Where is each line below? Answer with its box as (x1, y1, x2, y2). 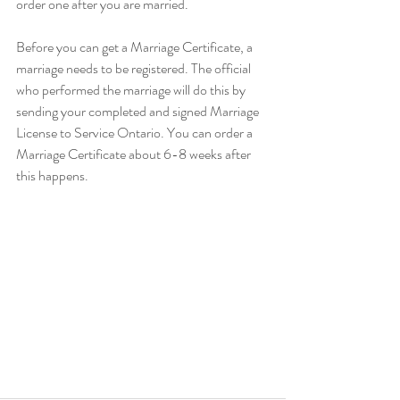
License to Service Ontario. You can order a (16, 122, 255, 143)
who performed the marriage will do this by (16, 79, 248, 100)
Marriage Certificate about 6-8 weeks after (16, 144, 254, 164)
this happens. (16, 165, 88, 186)
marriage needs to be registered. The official (16, 58, 254, 79)
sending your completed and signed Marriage (16, 101, 262, 121)
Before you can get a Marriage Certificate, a (16, 37, 255, 57)
